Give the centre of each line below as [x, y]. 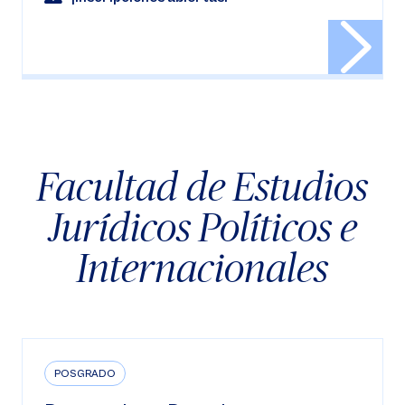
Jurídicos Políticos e [202, 226]
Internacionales [202, 267]
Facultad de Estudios [202, 186]
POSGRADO [85, 374]
